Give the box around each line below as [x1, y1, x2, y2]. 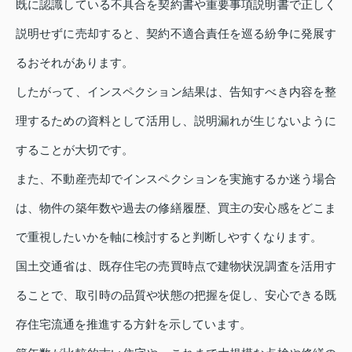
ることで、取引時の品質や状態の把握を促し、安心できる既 [16, 288, 336, 302]
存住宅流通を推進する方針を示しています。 [16, 317, 251, 332]
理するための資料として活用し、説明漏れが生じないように [16, 114, 336, 128]
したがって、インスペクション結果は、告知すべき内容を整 [16, 85, 336, 99]
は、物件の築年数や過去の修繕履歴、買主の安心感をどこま [16, 201, 336, 215]
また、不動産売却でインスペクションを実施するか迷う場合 [16, 172, 336, 186]
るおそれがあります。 [16, 56, 134, 70]
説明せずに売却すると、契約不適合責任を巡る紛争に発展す [16, 27, 336, 41]
